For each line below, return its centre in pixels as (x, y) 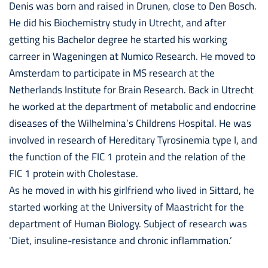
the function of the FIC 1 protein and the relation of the (127, 157)
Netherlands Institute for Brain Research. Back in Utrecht (131, 90)
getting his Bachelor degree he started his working (118, 39)
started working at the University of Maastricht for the (127, 207)
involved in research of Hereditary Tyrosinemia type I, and (133, 140)
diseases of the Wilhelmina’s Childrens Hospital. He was (130, 123)
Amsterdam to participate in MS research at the (112, 73)
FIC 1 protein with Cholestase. (74, 173)
